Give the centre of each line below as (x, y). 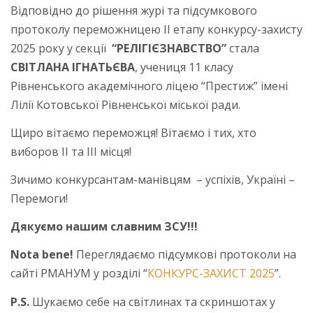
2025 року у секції (61, 48)
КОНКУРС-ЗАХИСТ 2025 (211, 274)
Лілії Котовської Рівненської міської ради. (125, 104)
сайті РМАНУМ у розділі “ (79, 274)
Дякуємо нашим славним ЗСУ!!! (104, 227)
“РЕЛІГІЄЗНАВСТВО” (170, 48)
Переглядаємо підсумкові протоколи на (185, 255)
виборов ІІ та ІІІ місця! (71, 152)
